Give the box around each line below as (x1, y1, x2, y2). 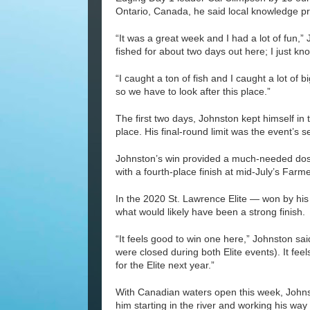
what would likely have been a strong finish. (116, 206, 305, 218)
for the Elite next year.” (116, 259, 215, 271)
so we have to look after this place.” (116, 86, 271, 98)
